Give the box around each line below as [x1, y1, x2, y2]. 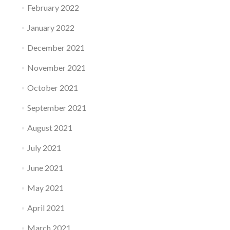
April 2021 [27, 203, 65, 213]
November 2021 [27, 63, 86, 72]
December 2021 [27, 43, 85, 52]
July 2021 [27, 143, 61, 152]
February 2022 [27, 3, 79, 12]
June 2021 [27, 163, 63, 172]
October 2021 [27, 83, 78, 92]
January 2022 [27, 23, 74, 32]
